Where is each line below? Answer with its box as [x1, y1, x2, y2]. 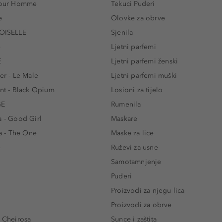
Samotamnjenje [111, 157, 162, 166]
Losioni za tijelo [111, 85, 163, 94]
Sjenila [111, 28, 133, 37]
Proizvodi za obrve [111, 200, 172, 209]
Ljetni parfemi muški [111, 71, 177, 80]
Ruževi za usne [111, 143, 158, 152]
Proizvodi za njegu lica [111, 186, 185, 195]
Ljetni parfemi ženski [111, 56, 178, 65]
